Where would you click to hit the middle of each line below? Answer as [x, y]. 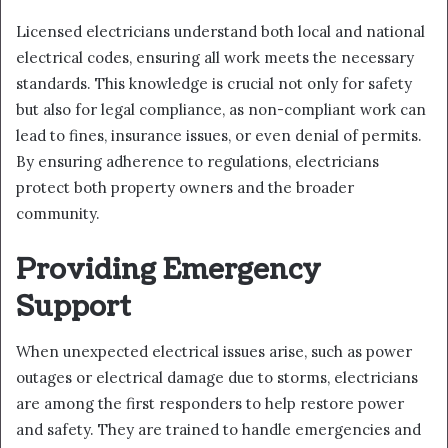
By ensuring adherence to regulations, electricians [197, 161]
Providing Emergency [168, 269]
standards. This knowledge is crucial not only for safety [214, 83]
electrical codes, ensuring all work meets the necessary [215, 57]
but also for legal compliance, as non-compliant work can [221, 109]
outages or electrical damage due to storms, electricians [217, 378]
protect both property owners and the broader [185, 187]
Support [73, 306]
